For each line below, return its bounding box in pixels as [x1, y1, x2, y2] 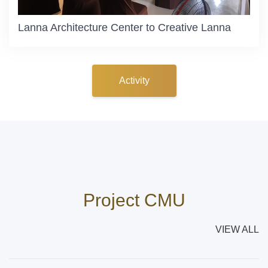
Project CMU [83, 190, 185, 211]
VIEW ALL [215, 224, 259, 235]
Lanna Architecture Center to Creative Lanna [18, 22, 231, 34]
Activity [118, 75, 150, 86]
